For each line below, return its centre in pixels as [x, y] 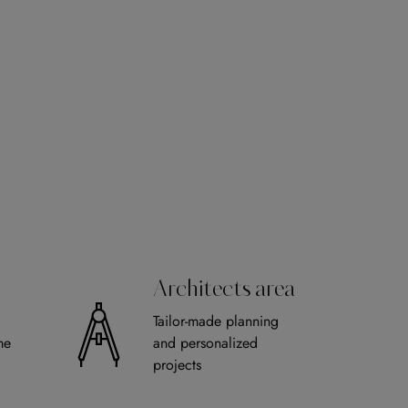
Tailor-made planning [216, 321]
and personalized [205, 343]
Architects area [224, 291]
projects [177, 365]
